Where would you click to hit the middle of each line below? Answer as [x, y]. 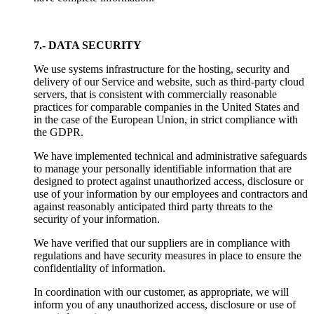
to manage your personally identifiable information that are [163, 168]
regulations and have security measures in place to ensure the [168, 255]
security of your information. [97, 219]
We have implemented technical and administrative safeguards [170, 156]
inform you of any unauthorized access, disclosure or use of [165, 304]
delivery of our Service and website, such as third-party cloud [169, 81]
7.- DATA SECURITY [88, 45]
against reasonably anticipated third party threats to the [153, 206]
